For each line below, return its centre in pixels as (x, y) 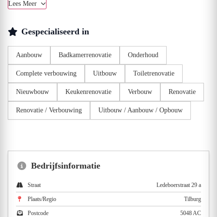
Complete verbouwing (46, 73)
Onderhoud (143, 55)
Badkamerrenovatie (85, 55)
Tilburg (193, 199)
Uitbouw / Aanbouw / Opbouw (140, 110)
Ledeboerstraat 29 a (179, 185)
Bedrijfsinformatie (66, 166)
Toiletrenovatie (154, 73)
